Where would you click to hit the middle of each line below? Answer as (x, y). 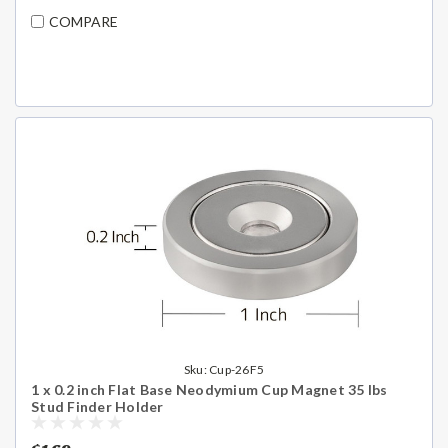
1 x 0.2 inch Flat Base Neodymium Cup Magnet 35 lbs (209, 389)
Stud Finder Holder (97, 406)
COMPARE (83, 22)
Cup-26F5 (237, 369)
